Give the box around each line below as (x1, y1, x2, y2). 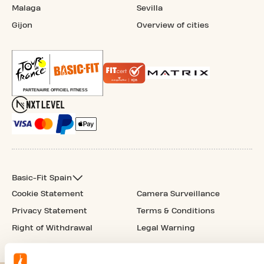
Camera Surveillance (137, 189, 220, 198)
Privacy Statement (12, 206, 87, 215)
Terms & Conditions (137, 206, 214, 215)
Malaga (12, 4, 41, 12)
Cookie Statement (12, 189, 84, 198)
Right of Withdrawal (12, 223, 93, 232)
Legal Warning (137, 223, 195, 232)
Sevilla (137, 4, 163, 12)
